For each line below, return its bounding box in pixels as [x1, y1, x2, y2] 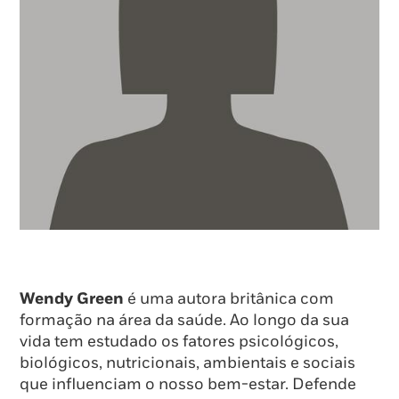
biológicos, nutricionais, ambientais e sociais [20, 354, 355, 373]
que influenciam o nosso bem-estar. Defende [20, 375, 356, 395]
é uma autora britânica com [124, 289, 334, 309]
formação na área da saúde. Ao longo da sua [20, 311, 349, 330]
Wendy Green [20, 289, 124, 309]
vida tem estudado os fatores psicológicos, [20, 332, 338, 352]
